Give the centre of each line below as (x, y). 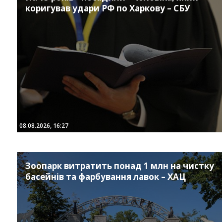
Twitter (127, 116)
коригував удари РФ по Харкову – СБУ (107, 8)
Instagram (93, 116)
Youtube (149, 116)
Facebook (111, 116)
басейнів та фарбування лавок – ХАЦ (105, 177)
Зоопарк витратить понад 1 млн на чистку (119, 166)
